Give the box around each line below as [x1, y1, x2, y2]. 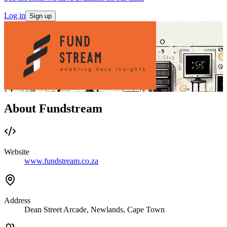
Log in [4, 11, 25, 20]
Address [4, 196, 30, 205]
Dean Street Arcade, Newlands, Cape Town [24, 205, 165, 214]
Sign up [29, 12, 52, 20]
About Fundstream [4, 101, 102, 115]
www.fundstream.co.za [24, 157, 98, 166]
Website [4, 147, 29, 157]
